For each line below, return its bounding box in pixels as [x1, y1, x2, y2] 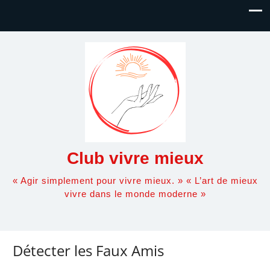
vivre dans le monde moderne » [64, 189, 206, 199]
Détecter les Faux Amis [13, 240, 164, 261]
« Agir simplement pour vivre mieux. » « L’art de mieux [12, 175, 258, 186]
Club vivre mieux [66, 149, 204, 168]
